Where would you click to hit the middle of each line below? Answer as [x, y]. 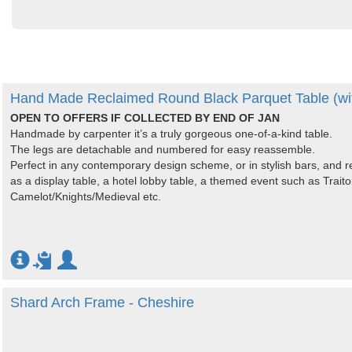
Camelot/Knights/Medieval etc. [86, 196]
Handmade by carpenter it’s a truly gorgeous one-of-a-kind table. [171, 134]
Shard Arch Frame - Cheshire [102, 302]
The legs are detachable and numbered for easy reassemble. [163, 149]
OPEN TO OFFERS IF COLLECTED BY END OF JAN [145, 118]
